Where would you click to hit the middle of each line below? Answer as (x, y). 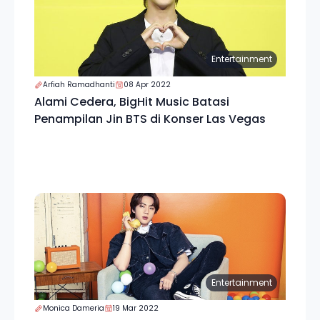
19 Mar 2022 (136, 308)
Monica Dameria (74, 308)
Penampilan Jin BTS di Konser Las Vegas (150, 119)
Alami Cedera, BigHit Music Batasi (132, 102)
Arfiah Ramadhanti (79, 85)
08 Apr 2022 (147, 85)
